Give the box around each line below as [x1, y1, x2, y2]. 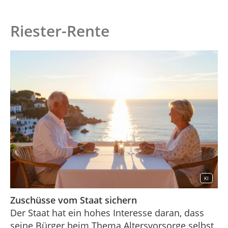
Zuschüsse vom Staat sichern [10, 194, 137, 207]
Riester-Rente [10, 20, 109, 41]
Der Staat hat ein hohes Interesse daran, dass [10, 207, 204, 219]
